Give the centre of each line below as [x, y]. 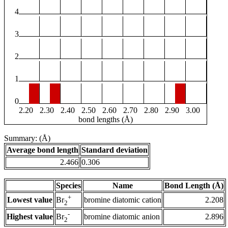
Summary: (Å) [27, 138]
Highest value [30, 217]
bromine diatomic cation [123, 200]
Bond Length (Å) [194, 186]
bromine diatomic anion [122, 217]
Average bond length [42, 150]
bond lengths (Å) [106, 120]
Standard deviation [115, 150]
